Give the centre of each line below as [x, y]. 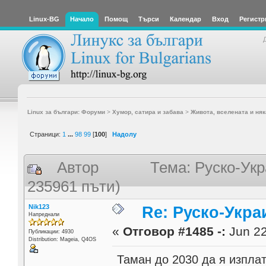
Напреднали [44, 214]
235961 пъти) [74, 187]
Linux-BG [44, 19]
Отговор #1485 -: [175, 231]
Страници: [46, 134]
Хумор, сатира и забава [148, 112]
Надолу [124, 134]
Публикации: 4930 [51, 231]
